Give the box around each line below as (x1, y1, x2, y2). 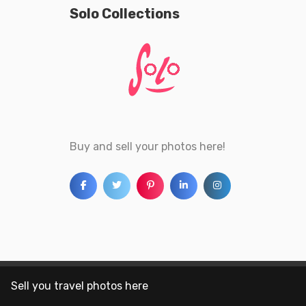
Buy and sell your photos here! (70, 140, 225, 154)
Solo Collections (70, 5, 180, 23)
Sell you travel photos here (11, 279, 148, 292)
